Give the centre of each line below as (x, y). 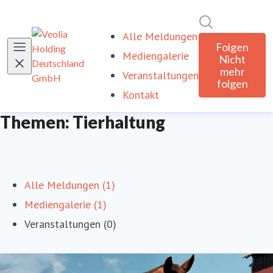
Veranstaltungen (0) (70, 224)
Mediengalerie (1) (66, 204)
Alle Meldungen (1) (70, 185)
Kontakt (141, 95)
